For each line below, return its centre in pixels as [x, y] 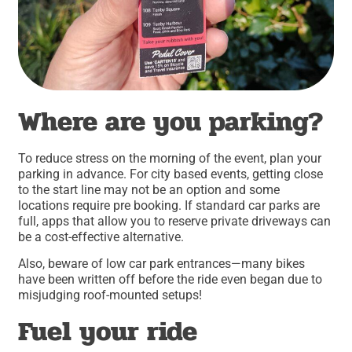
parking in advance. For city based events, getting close [171, 174]
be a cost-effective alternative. [101, 237]
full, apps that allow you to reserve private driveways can [175, 222]
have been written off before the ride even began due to [170, 280]
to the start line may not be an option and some [149, 190]
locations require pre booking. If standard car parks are [169, 206]
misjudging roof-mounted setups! [110, 295]
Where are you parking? [171, 122]
